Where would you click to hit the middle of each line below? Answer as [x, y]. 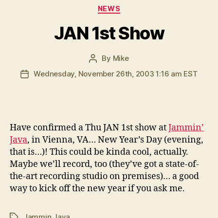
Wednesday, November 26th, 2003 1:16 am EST [116, 73]
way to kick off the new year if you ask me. [97, 188]
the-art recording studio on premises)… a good [104, 176]
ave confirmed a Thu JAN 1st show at [92, 127]
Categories [130, 7]
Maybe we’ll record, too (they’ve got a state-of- [104, 164]
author [104, 69]
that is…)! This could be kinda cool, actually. [99, 152]
